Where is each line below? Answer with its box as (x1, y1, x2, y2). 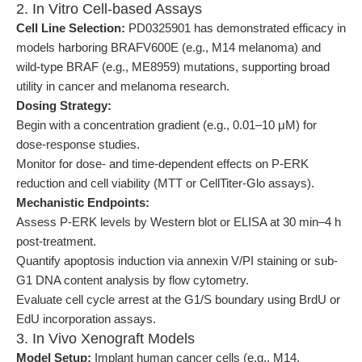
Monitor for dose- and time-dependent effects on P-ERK (16, 157, 309, 170)
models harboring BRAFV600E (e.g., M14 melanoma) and (16, 40, 321, 54)
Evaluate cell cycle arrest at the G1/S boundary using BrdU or (16, 293, 340, 306)
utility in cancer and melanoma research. (16, 79, 229, 93)
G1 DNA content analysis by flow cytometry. (16, 273, 249, 287)
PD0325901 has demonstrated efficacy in (125, 21, 346, 35)
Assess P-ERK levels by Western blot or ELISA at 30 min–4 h (16, 215, 341, 229)
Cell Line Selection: (16, 21, 125, 35)
